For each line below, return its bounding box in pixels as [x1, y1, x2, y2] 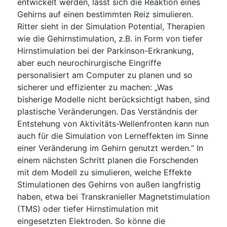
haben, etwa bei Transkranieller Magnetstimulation [17, 191, 210, 202]
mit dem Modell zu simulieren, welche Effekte [17, 167, 192, 177]
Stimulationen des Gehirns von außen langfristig [17, 179, 201, 190]
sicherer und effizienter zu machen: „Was [17, 82, 173, 92]
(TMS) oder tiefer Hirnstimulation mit [17, 203, 159, 214]
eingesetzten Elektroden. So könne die [17, 215, 165, 226]
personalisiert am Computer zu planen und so [17, 69, 193, 80]
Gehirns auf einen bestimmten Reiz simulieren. [17, 9, 193, 19]
